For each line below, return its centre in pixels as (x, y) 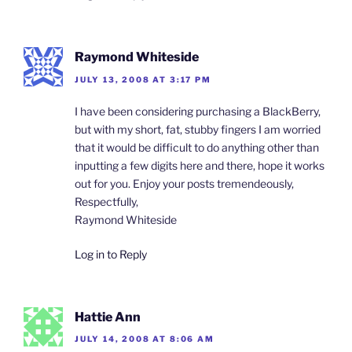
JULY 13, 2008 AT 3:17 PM (143, 79)
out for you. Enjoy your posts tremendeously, (184, 183)
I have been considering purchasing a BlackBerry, (198, 111)
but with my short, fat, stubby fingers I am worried (198, 129)
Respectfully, (106, 201)
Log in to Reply (111, 254)
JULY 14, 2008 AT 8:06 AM (145, 338)
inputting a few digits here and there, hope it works (200, 165)
